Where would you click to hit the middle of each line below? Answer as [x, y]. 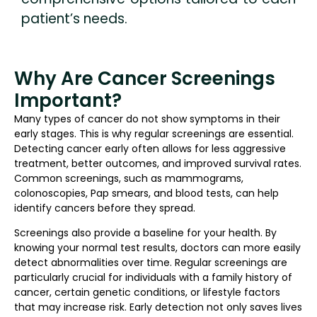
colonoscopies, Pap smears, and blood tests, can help [146, 193]
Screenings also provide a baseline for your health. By [145, 232]
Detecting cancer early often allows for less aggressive [150, 148]
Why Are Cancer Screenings [145, 78]
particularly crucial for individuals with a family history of [153, 277]
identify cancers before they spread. [105, 208]
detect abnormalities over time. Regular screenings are [151, 262]
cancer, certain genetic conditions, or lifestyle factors [147, 292]
